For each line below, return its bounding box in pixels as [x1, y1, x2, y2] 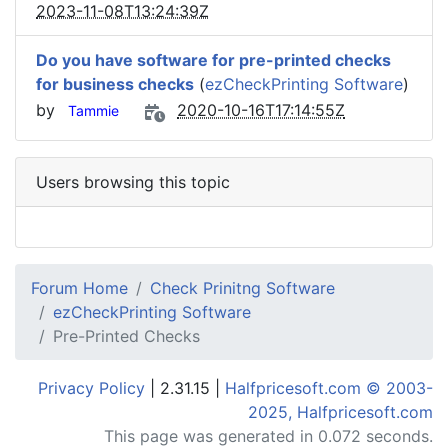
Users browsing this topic [36, 172, 230, 192]
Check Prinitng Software [150, 278, 335, 298]
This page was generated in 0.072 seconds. [104, 426, 433, 446]
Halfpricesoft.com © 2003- [225, 378, 433, 398]
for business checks [36, 74, 194, 94]
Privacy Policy [38, 378, 145, 398]
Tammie [68, 102, 119, 120]
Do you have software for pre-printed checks [36, 50, 391, 70]
